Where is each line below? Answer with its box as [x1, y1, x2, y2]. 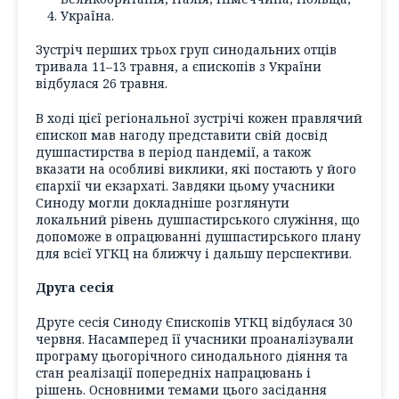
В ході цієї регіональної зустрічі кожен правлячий [36, 109, 362, 126]
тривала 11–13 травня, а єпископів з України [36, 58, 322, 76]
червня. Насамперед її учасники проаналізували [36, 330, 354, 347]
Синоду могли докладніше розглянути [36, 193, 289, 211]
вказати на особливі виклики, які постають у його [36, 159, 356, 177]
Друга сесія [36, 279, 114, 297]
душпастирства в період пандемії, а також [36, 142, 311, 160]
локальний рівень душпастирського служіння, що [36, 210, 360, 228]
